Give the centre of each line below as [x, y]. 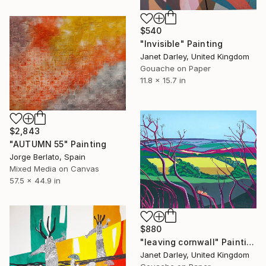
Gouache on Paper [175, 69]
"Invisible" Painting [182, 44]
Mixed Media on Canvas [54, 169]
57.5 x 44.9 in [35, 181]
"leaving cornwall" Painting [251, 242]
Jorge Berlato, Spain [47, 157]
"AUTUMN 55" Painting [58, 144]
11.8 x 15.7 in [163, 80]
